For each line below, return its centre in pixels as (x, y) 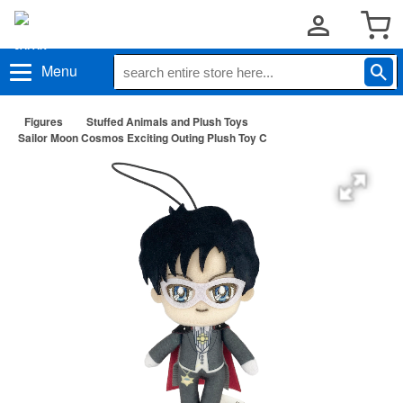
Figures (44, 121)
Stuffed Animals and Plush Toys (167, 121)
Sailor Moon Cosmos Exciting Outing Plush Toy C (143, 138)
